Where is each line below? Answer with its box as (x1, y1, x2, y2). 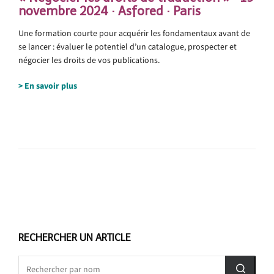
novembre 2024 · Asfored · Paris (18, 3, 201, 18)
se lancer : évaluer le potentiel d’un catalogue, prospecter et (18, 40, 237, 53)
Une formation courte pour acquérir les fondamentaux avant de (18, 27, 250, 39)
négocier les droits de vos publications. (18, 54, 160, 66)
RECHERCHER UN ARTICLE (18, 231, 131, 243)
